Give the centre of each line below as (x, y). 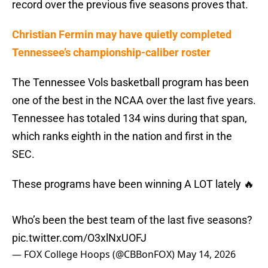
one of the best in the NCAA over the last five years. (134, 100)
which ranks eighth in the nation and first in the (122, 136)
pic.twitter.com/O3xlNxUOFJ (79, 238)
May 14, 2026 (206, 255)
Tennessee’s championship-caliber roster (111, 53)
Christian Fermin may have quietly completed (122, 35)
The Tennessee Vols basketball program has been (130, 83)
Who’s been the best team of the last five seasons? (132, 220)
